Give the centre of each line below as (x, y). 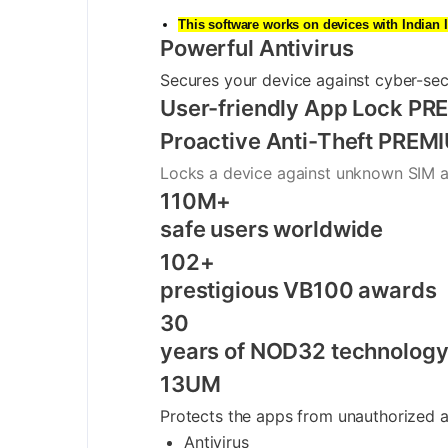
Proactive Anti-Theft (269, 140)
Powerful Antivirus (257, 47)
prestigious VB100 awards (298, 289)
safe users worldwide (272, 228)
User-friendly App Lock (284, 107)
